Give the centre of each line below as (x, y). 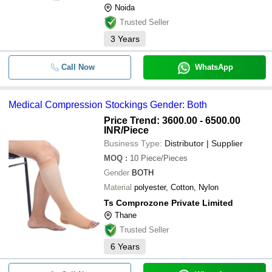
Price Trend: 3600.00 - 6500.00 (172, 121)
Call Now (78, 67)
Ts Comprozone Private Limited (168, 203)
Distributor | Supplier (204, 143)
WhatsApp (214, 67)
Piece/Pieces (164, 158)
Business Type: (133, 143)
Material (118, 187)
